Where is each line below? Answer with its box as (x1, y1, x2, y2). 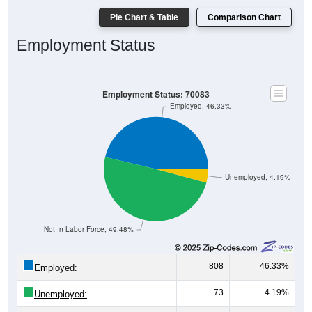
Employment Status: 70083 (102, 88, 210, 100)
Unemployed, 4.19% (225, 172, 291, 182)
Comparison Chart (208, 12, 281, 22)
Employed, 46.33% (170, 101, 232, 111)
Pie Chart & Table (110, 12, 178, 22)
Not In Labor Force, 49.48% (44, 224, 134, 234)
